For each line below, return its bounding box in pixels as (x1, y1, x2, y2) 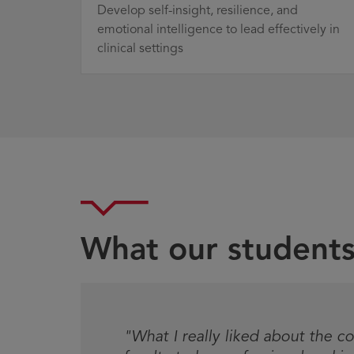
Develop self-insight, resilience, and (97, 2, 298, 19)
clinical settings (97, 40, 183, 57)
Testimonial (80, 282, 179, 307)
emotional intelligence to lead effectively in (97, 21, 340, 38)
